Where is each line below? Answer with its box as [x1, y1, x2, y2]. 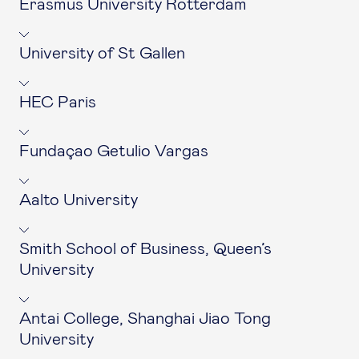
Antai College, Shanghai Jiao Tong [19, 310, 271, 327]
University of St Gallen [19, 45, 185, 62]
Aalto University [19, 192, 138, 208]
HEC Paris [19, 94, 96, 111]
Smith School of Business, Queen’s [19, 240, 272, 257]
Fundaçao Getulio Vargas [19, 143, 208, 159]
